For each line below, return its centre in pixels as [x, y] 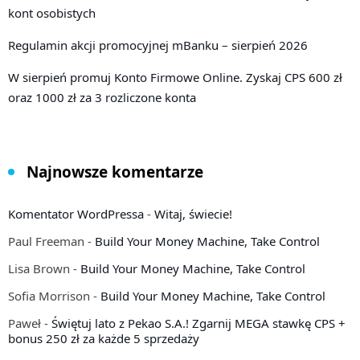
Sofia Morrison [49, 295]
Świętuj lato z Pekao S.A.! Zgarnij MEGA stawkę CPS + [198, 323]
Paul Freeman [46, 241]
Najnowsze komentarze [115, 172]
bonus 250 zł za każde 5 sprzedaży [104, 338]
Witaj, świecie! [193, 213]
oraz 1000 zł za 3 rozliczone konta [102, 97]
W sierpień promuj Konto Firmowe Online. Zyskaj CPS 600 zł [175, 77]
